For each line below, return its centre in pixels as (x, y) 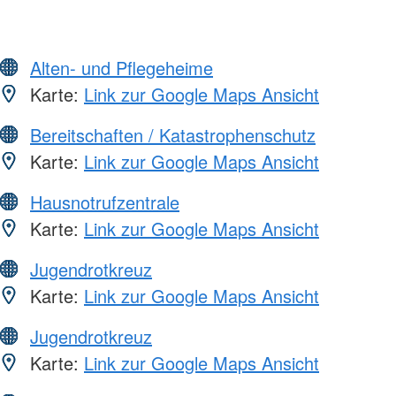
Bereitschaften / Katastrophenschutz (173, 134)
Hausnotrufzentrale (105, 202)
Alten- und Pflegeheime (122, 67)
